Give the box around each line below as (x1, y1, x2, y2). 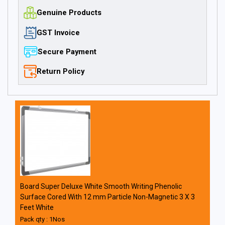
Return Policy (37, 67, 84, 76)
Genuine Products (37, 8, 101, 17)
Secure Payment (38, 47, 96, 56)
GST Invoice (37, 28, 80, 37)
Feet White (20, 203, 54, 211)
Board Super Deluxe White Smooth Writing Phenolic (20, 182, 182, 190)
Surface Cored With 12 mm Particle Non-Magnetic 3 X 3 (20, 193, 195, 201)
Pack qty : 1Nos (20, 215, 65, 223)
